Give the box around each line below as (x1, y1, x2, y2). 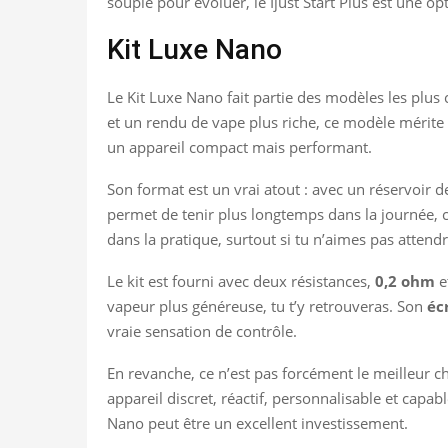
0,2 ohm (375, 270, 435, 291)
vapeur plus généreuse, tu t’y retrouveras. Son (107, 295, 427, 316)
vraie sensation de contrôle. (107, 320, 297, 341)
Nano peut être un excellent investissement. (107, 412, 408, 433)
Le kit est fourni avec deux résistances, (107, 270, 375, 291)
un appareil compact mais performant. (107, 136, 372, 157)
